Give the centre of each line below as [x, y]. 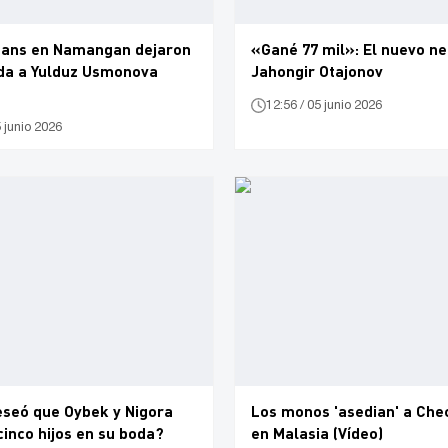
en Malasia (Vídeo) [317, 432]
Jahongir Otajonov [317, 71]
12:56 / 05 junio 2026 [324, 105]
